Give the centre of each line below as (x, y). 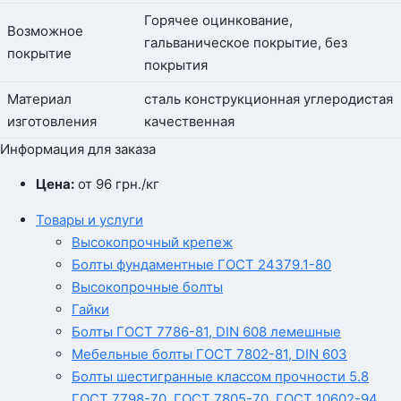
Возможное (45, 31)
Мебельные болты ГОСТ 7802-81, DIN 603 (209, 354)
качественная (189, 122)
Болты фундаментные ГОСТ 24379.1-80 (201, 265)
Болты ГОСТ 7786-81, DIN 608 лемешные (206, 332)
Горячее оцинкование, (218, 21)
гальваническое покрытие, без (246, 43)
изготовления (52, 122)
